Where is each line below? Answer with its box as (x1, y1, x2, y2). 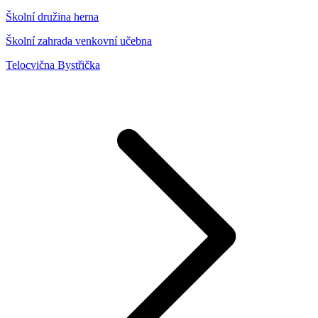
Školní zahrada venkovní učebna (6, 35, 152, 48)
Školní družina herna (6, 11, 99, 23)
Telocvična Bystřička (6, 59, 100, 72)
